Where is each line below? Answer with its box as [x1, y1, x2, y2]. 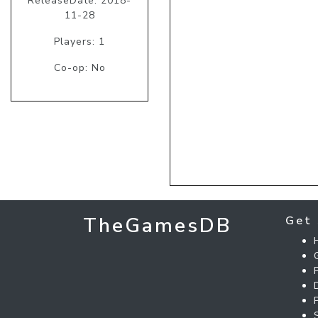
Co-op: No [53, 60, 106, 75]
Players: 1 [54, 34, 105, 48]
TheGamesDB [83, 212, 232, 239]
